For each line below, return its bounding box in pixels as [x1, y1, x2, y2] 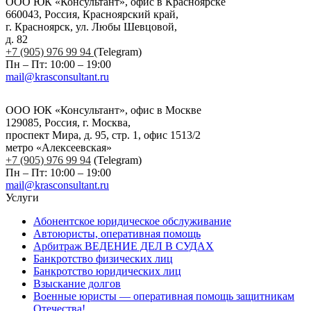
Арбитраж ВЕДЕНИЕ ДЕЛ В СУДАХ [33, 239, 214, 252]
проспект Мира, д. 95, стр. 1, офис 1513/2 [6, 128, 201, 141]
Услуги [6, 191, 39, 203]
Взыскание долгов [33, 277, 121, 289]
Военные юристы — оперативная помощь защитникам [33, 289, 294, 302]
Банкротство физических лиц [33, 252, 173, 264]
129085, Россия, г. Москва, [6, 116, 131, 128]
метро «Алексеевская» [6, 141, 112, 153]
